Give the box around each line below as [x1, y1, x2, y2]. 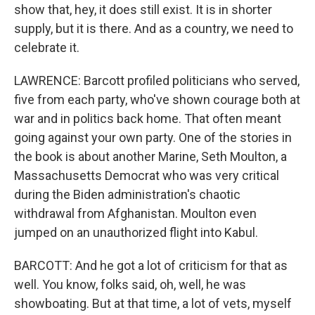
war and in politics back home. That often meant [14, 111, 281, 126]
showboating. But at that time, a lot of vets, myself [14, 296, 292, 311]
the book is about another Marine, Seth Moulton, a [14, 149, 287, 164]
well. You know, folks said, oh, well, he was [14, 277, 246, 292]
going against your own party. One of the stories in [14, 130, 292, 145]
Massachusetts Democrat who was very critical [14, 168, 279, 183]
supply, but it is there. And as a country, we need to [14, 21, 293, 36]
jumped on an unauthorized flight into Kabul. [14, 225, 258, 240]
